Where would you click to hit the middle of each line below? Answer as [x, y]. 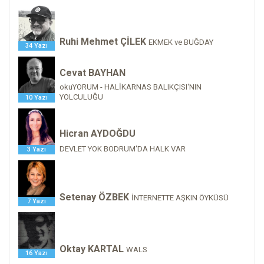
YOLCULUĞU [81, 97]
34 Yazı [37, 46]
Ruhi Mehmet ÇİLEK [103, 42]
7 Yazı [37, 202]
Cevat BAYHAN [93, 73]
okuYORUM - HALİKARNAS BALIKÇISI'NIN [131, 87]
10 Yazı [37, 98]
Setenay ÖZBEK [94, 197]
